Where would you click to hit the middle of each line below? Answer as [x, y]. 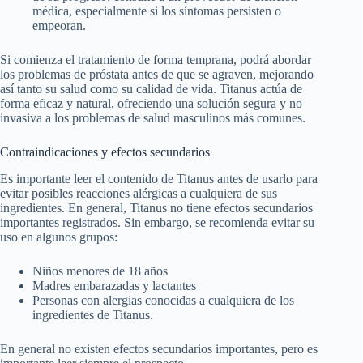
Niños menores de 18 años [100, 271]
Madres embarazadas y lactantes [114, 285]
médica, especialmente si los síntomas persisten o [157, 11]
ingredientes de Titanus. [93, 314]
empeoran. [59, 26]
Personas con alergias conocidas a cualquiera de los [163, 300]
